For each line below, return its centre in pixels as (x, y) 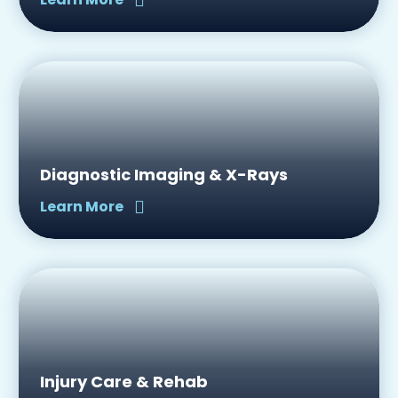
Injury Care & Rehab (124, 382)
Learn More (82, 207)
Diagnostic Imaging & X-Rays (164, 175)
